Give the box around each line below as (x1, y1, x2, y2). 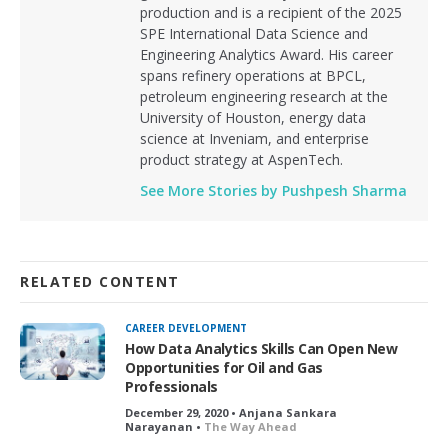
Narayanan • (125, 419, 204, 435)
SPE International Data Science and (140, 24, 368, 44)
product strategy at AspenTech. (140, 150, 343, 170)
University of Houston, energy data (140, 108, 366, 128)
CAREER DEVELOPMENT (125, 321, 247, 336)
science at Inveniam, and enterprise (140, 129, 369, 149)
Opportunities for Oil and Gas (125, 358, 323, 378)
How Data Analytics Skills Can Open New (125, 339, 397, 359)
